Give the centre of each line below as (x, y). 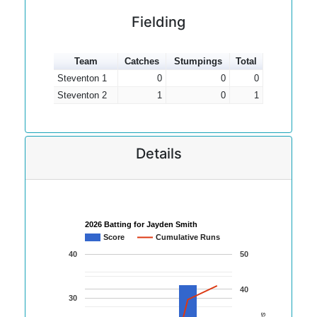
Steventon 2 (82, 95)
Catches (142, 61)
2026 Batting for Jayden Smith (141, 225)
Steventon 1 (82, 78)
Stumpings (198, 61)
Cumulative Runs (188, 237)
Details (158, 154)
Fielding (158, 22)
